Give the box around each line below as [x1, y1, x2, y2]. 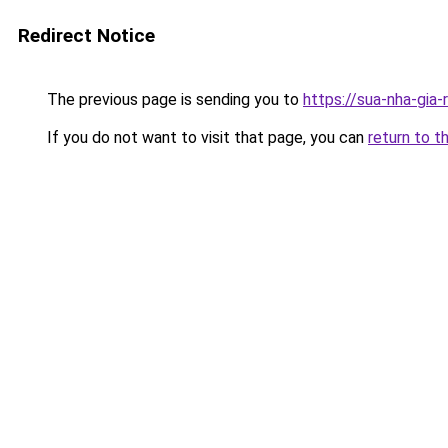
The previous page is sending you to [43, 90, 303, 109]
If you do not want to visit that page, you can [43, 128, 368, 147]
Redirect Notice [18, 24, 155, 47]
